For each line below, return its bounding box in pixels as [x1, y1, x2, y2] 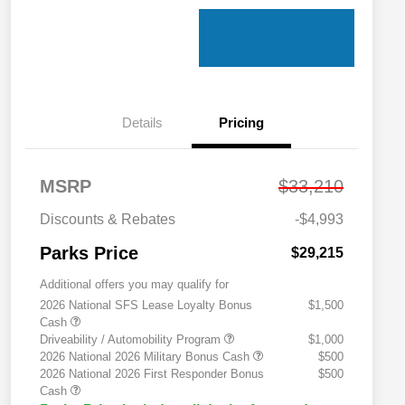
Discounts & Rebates [40, 212, 175, 228]
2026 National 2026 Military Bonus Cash [40, 350, 253, 364]
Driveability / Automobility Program [40, 333, 224, 347]
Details [121, 115, 163, 131]
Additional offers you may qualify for [40, 278, 229, 292]
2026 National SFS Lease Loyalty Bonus [40, 298, 252, 313]
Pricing [219, 115, 264, 131]
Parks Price [40, 243, 138, 264]
